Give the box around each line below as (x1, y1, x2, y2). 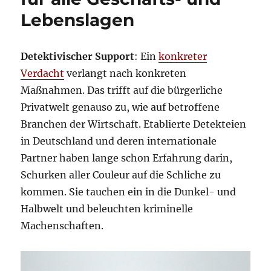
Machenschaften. (21, 219, 104, 232)
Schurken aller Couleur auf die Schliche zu (21, 168, 221, 181)
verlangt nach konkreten (64, 67, 187, 79)
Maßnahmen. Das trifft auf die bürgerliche (21, 83, 223, 96)
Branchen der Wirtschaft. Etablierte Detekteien (21, 117, 247, 130)
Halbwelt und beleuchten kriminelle (21, 202, 194, 215)
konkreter (158, 50, 207, 62)
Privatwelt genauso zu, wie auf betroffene (21, 100, 220, 113)
